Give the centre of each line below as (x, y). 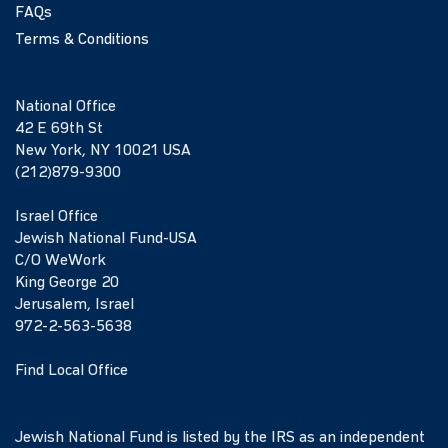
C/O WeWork (60, 261)
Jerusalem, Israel (74, 305)
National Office (65, 107)
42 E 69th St (59, 129)
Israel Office (56, 217)
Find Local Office (71, 371)
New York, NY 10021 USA (103, 151)
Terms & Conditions (82, 40)
